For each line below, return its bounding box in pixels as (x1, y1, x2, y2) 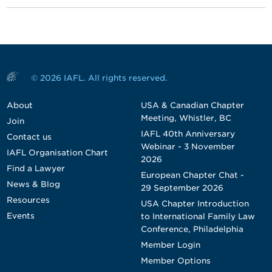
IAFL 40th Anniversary (140, 129, 235, 138)
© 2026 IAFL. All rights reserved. (31, 73, 168, 83)
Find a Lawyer (7, 164, 66, 173)
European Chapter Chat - (140, 171, 244, 180)
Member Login (140, 240, 200, 250)
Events (7, 211, 35, 220)
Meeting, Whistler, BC (140, 114, 231, 123)
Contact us (7, 132, 52, 141)
